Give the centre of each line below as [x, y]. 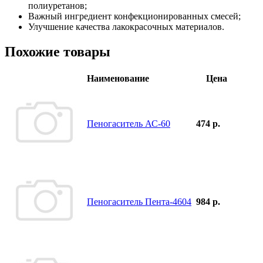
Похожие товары [58, 51]
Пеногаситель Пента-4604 [139, 201]
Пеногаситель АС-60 [129, 123]
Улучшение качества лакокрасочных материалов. [126, 26]
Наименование [118, 78]
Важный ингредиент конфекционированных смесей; [134, 16]
